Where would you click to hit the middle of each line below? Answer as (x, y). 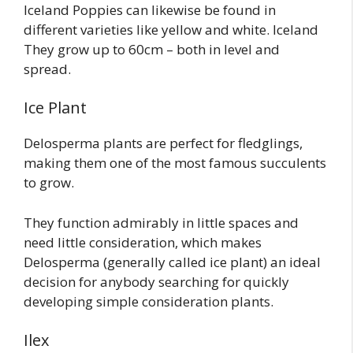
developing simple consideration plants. (149, 301)
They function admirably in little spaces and (161, 222)
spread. (47, 69)
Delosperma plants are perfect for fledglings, (163, 143)
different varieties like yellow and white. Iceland (171, 29)
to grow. (49, 183)
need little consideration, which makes (143, 242)
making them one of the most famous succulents (175, 163)
